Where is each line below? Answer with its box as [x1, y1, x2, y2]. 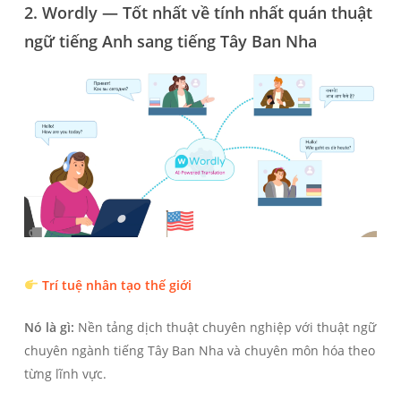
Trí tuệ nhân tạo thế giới [41, 277, 192, 294]
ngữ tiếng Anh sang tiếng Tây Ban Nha [23, 30, 317, 53]
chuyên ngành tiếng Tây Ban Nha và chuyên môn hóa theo [23, 342, 375, 360]
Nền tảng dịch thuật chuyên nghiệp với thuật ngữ [73, 319, 376, 337]
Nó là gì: [23, 319, 74, 337]
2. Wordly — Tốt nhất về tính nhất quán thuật [23, 2, 372, 24]
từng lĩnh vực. [23, 365, 107, 383]
